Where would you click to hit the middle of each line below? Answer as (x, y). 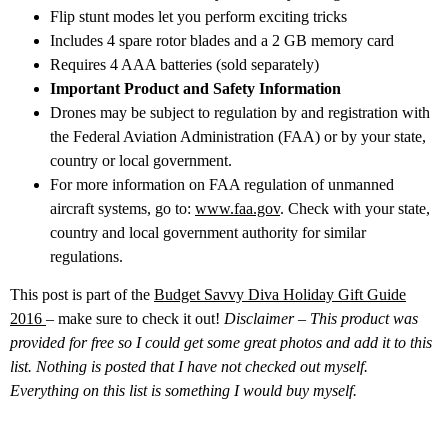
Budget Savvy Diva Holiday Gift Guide (280, 295)
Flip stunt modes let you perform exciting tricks (198, 16)
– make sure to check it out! (135, 319)
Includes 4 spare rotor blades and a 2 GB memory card (222, 40)
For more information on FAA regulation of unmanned (222, 184)
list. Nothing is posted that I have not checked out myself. (189, 367)
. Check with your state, (355, 208)
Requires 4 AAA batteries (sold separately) (184, 64)
